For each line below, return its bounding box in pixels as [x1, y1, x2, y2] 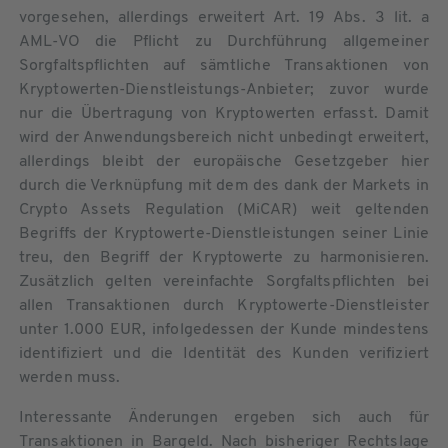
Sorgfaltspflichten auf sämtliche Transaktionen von [19, 57, 429, 74]
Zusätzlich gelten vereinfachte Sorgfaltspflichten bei [19, 273, 429, 290]
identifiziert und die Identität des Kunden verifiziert [19, 345, 429, 362]
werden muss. [19, 369, 121, 386]
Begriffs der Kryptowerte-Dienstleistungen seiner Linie [19, 225, 429, 242]
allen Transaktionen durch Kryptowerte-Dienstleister [19, 297, 429, 314]
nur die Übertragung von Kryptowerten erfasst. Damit [19, 105, 429, 122]
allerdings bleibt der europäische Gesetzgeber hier [19, 153, 429, 170]
